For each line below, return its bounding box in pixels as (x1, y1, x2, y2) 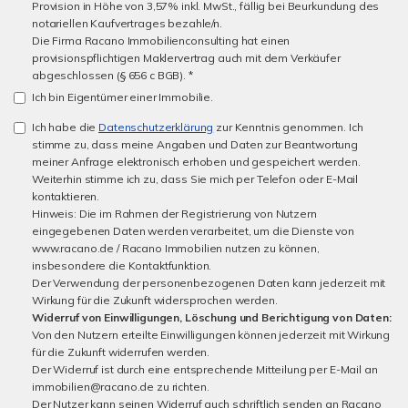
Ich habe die (32, 120, 99, 134)
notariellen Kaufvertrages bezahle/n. (32, 16, 222, 30)
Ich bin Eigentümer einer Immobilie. (32, 90, 213, 104)
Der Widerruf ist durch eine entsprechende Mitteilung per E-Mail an (32, 362, 378, 376)
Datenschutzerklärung (98, 120, 214, 134)
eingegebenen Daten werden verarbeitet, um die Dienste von (32, 224, 354, 238)
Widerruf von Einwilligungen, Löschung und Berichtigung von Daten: (32, 311, 392, 324)
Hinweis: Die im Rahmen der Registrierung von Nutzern (32, 207, 317, 220)
